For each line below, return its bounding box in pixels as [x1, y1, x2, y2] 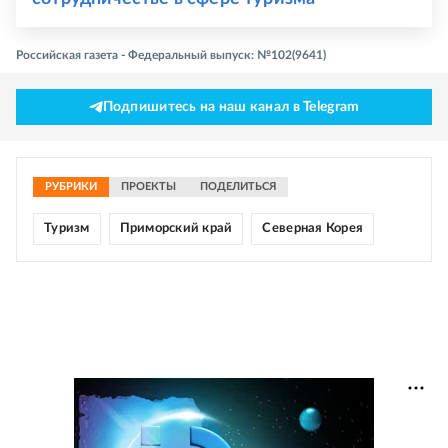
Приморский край [119, 222, 233, 236]
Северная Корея [262, 222, 364, 236]
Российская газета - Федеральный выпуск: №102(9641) [16, 49, 326, 62]
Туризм [44, 222, 90, 236]
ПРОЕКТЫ [121, 181, 176, 193]
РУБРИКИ [45, 181, 97, 193]
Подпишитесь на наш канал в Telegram [102, 100, 360, 115]
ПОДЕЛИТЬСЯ [200, 181, 276, 193]
